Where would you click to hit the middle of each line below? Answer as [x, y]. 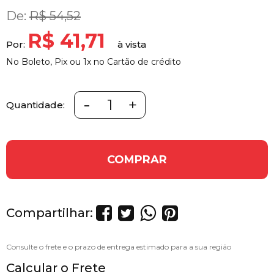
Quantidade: [35, 105]
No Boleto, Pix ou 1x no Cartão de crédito [94, 62]
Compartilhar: [50, 213]
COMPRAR [137, 159]
